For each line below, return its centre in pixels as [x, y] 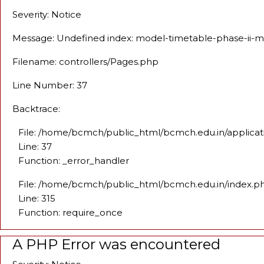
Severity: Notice [47, 14]
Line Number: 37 [50, 85]
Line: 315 [37, 198]
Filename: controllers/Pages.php [85, 62]
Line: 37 [35, 146]
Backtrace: [36, 109]
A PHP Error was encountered [116, 244]
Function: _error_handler [74, 161]
